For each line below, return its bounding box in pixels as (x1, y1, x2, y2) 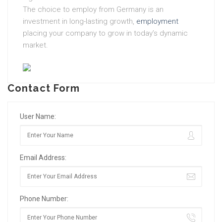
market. (23, 41, 48, 50)
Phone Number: (20, 195, 68, 203)
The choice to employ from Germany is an (23, 5, 164, 14)
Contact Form (7, 82, 80, 95)
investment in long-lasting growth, (23, 17, 136, 26)
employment (136, 17, 178, 26)
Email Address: (20, 154, 66, 162)
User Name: (20, 112, 56, 121)
